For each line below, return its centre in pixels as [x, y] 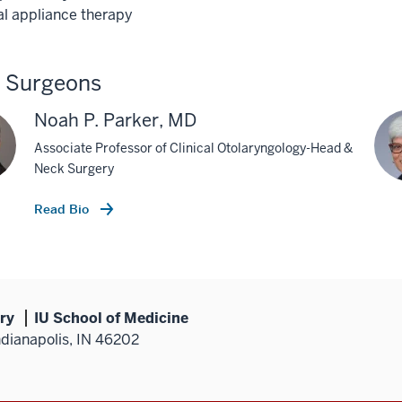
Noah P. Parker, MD [115, 120]
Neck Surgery [74, 168]
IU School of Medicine [111, 318]
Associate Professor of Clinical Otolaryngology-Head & [193, 148]
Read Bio [63, 209]
